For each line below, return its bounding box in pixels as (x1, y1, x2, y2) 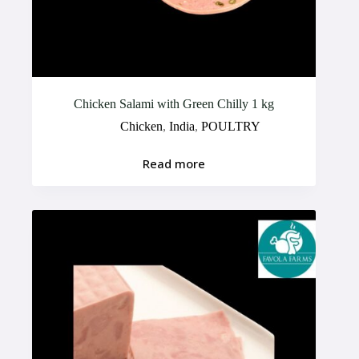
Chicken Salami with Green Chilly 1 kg (74, 96, 275, 111)
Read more (143, 155, 206, 172)
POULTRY (200, 119, 260, 133)
